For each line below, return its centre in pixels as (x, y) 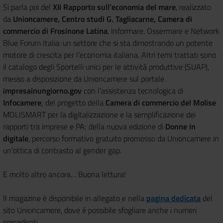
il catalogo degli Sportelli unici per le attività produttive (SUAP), (106, 66)
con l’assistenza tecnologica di (133, 90)
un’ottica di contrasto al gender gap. (62, 150)
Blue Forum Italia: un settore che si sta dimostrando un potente (108, 43)
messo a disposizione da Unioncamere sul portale (84, 78)
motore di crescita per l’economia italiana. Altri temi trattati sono (110, 55)
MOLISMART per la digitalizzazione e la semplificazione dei (99, 114)
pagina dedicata (173, 198)
